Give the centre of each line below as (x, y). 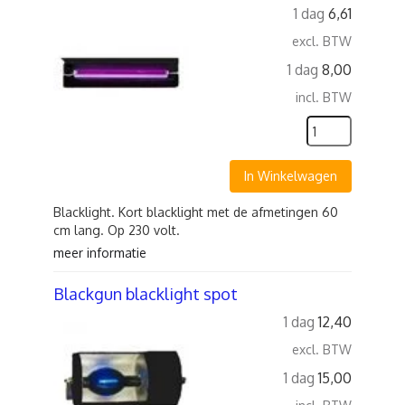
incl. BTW (324, 97)
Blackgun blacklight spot (146, 294)
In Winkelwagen (291, 176)
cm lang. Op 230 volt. (117, 230)
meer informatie (100, 253)
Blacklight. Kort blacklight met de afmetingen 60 (196, 212)
